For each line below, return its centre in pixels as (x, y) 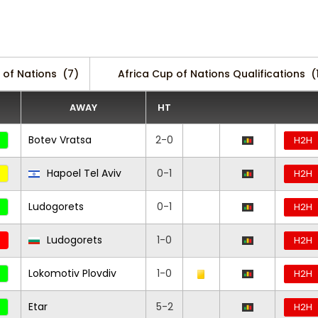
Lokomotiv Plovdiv (72, 273)
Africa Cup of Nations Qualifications (212, 74)
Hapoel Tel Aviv (83, 173)
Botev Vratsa (60, 140)
